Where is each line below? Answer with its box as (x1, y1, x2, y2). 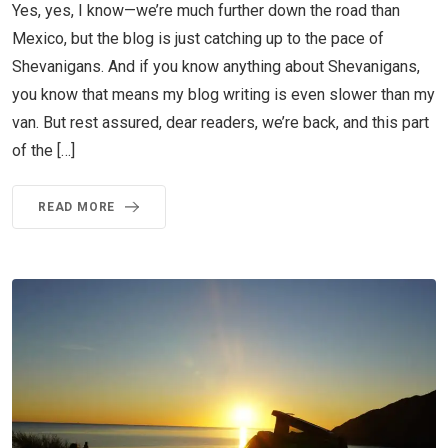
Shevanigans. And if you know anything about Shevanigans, (12, 56, 420, 76)
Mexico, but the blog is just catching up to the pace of (12, 28, 384, 48)
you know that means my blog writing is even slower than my (12, 84, 435, 104)
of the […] (12, 140, 75, 160)
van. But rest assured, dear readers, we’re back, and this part (12, 112, 429, 132)
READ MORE (38, 199, 116, 214)
